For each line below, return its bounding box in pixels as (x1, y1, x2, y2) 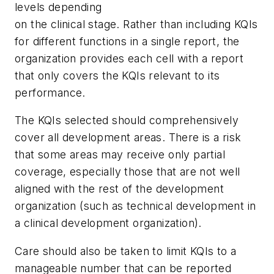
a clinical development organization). (15, 217, 202, 230)
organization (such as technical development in (15, 199, 256, 213)
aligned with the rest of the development (15, 182, 224, 196)
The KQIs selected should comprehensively (15, 114, 239, 127)
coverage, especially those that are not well (15, 165, 240, 179)
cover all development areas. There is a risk (15, 131, 242, 144)
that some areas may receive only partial (15, 148, 225, 161)
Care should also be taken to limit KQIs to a (15, 244, 237, 257)
